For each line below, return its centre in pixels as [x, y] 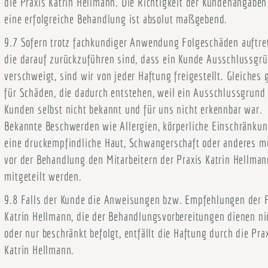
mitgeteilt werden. [43, 176]
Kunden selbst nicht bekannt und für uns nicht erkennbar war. [133, 109]
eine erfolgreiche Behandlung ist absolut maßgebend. [116, 19]
